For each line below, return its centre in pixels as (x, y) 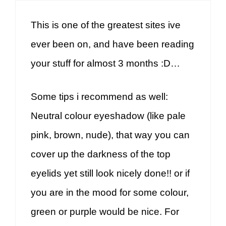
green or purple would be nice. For (105, 212)
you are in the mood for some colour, (110, 193)
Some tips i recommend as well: (99, 97)
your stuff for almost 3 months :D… (105, 63)
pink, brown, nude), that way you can (110, 135)
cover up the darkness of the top (101, 154)
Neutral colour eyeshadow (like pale (108, 116)
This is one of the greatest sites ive (106, 25)
